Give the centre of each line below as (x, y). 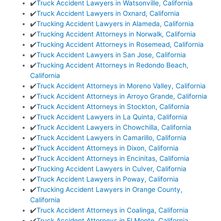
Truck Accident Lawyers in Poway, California (108, 179)
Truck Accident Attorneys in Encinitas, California (113, 158)
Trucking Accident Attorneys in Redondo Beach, (113, 65)
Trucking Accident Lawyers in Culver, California (112, 168)
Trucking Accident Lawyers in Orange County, (110, 189)
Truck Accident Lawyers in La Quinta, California (112, 117)
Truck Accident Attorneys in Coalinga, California (113, 210)
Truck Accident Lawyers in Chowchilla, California (114, 127)
